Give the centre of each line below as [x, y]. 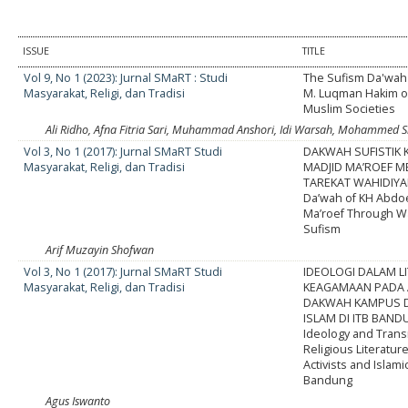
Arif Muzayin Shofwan [100, 250]
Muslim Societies [350, 109]
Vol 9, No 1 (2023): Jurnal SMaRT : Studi [126, 78]
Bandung [328, 381]
